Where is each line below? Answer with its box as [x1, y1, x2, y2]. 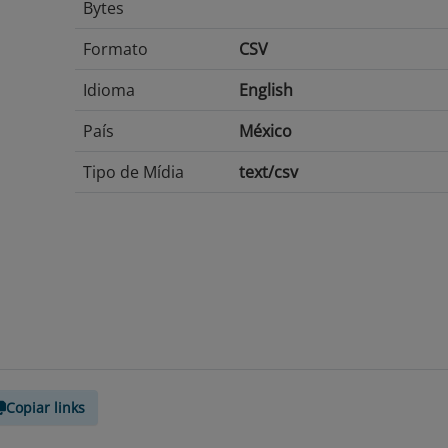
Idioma [82, 79, 135, 101]
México [238, 120, 292, 142]
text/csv [238, 161, 298, 183]
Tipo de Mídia [82, 161, 184, 183]
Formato [82, 38, 148, 60]
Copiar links [6, 398, 85, 417]
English [238, 79, 293, 101]
